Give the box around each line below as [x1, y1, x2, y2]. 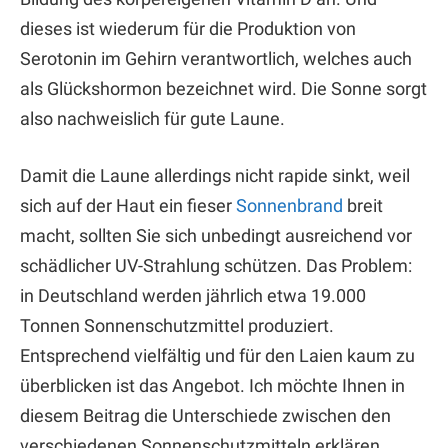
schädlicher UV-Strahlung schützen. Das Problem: [20, 255, 412, 277]
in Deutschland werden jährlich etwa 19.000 [20, 285, 366, 307]
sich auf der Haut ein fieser [20, 195, 236, 217]
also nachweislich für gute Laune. [20, 107, 285, 129]
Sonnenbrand [236, 195, 343, 217]
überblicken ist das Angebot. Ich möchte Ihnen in [20, 375, 405, 397]
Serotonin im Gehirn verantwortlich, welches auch [20, 47, 412, 69]
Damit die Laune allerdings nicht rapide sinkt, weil [20, 165, 410, 187]
